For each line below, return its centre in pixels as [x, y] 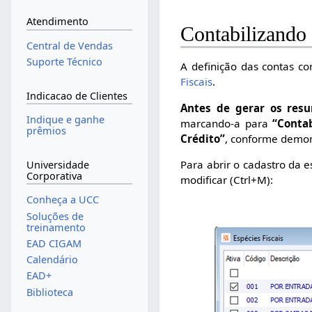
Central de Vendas [69, 46]
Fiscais [197, 82]
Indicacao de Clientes [77, 95]
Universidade [57, 164]
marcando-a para [227, 123]
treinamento [56, 227]
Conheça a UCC [62, 200]
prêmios [46, 131]
